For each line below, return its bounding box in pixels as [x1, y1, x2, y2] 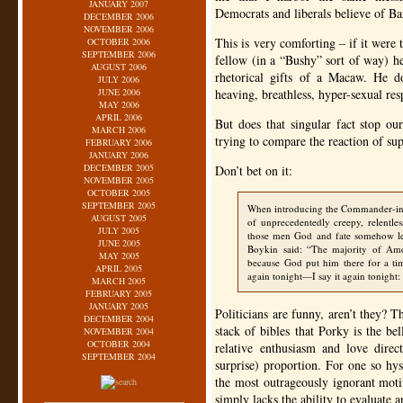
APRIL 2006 [95, 111, 143, 123]
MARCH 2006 [92, 123, 147, 136]
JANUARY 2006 [89, 148, 149, 161]
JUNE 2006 [97, 85, 140, 98]
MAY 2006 [98, 98, 139, 111]
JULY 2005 [98, 224, 140, 237]
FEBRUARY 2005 [85, 287, 153, 300]
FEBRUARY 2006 [85, 136, 153, 148]
